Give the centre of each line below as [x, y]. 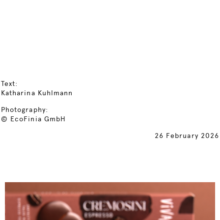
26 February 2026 [187, 136]
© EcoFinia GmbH [34, 119]
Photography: [25, 110]
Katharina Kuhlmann [37, 93]
